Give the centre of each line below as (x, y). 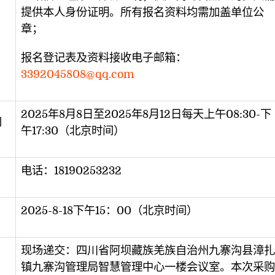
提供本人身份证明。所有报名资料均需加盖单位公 (142, 12)
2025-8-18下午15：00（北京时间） (109, 210)
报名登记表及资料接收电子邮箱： (103, 58)
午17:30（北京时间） (72, 130)
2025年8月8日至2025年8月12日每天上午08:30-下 (146, 114)
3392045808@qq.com (77, 75)
